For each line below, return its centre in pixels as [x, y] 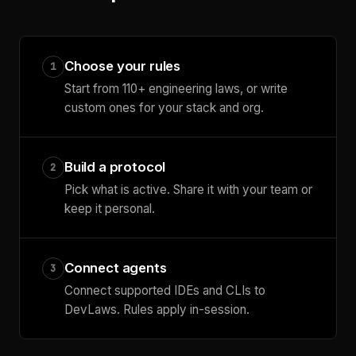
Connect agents [116, 268]
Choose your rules [123, 66]
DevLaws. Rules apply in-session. [157, 310]
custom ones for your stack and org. [164, 108]
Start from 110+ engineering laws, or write [176, 89]
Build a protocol [115, 167]
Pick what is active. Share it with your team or [188, 190]
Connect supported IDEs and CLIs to [165, 291]
